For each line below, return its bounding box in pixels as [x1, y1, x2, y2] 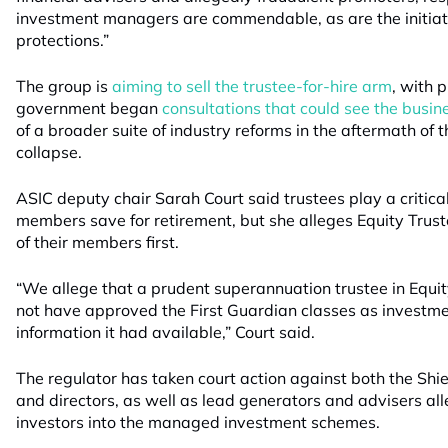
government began [16, 98, 162, 118]
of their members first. [16, 232, 179, 252]
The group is [16, 76, 112, 96]
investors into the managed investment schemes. [16, 412, 380, 432]
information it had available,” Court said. [16, 322, 315, 342]
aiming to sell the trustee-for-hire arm [112, 76, 392, 96]
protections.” [16, 30, 109, 50]
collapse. [16, 142, 82, 162]
